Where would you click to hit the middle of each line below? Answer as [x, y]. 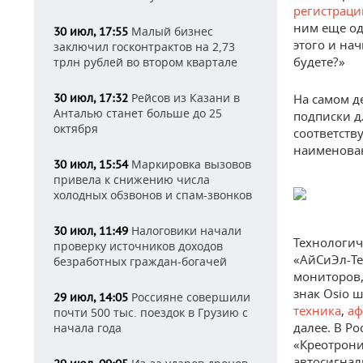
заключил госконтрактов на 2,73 [144, 47]
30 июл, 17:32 [91, 98]
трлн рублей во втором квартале [145, 62]
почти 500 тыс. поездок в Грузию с [151, 312]
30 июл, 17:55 [91, 32]
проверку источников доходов [138, 246]
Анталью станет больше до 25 [138, 113]
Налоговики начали [185, 231]
